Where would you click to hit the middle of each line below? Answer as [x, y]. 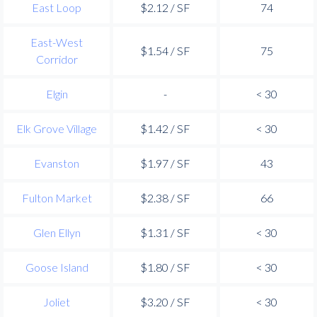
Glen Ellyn [57, 232]
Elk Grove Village [57, 128]
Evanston [57, 163]
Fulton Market [57, 197]
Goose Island [57, 267]
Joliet [57, 301]
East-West [57, 42]
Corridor [57, 59]
